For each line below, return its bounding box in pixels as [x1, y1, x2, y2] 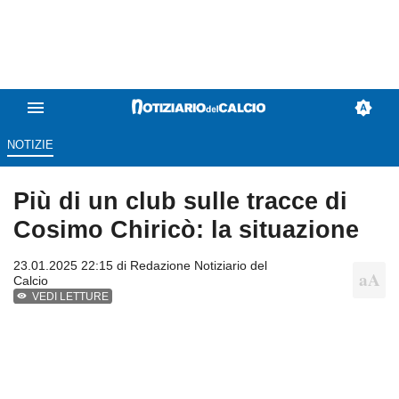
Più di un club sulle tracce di [13, 187, 347, 216]
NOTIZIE [6, 138, 53, 152]
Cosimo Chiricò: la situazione [13, 216, 359, 244]
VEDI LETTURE [32, 290, 110, 304]
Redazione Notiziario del [130, 258, 267, 273]
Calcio [13, 273, 48, 289]
